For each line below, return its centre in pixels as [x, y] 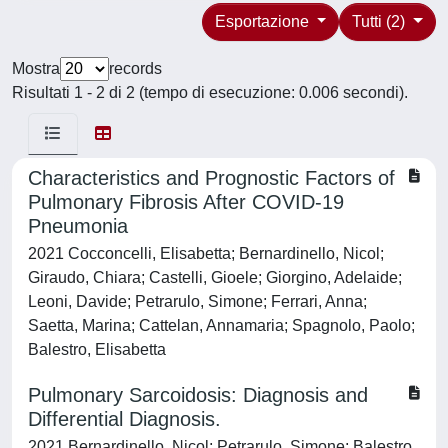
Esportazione [263, 21]
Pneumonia [78, 226]
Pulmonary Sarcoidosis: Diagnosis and [198, 395]
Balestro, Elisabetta [97, 349]
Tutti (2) [381, 21]
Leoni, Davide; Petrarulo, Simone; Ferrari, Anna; [197, 301]
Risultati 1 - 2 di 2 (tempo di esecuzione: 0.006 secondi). [210, 92]
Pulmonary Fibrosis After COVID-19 [186, 202]
